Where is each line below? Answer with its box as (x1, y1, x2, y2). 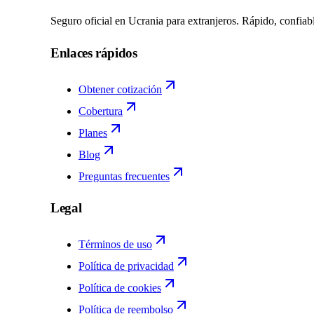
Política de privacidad (78, 260, 174, 273)
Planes (78, 126, 107, 139)
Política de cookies (78, 282, 161, 294)
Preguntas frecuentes (78, 170, 170, 182)
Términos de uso (78, 238, 152, 251)
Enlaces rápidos (50, 46, 137, 61)
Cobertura (78, 104, 123, 117)
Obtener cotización (78, 83, 162, 95)
